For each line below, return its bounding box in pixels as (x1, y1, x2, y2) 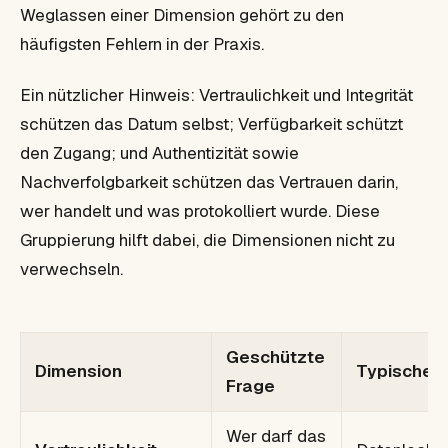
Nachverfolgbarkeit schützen (20, 170, 246, 193)
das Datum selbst (94, 112, 229, 135)
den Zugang (20, 141, 111, 164)
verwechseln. (20, 257, 123, 280)
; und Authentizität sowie (111, 141, 299, 164)
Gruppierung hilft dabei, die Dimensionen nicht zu (20, 228, 395, 251)
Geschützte (226, 345, 325, 368)
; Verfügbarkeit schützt (229, 112, 403, 135)
